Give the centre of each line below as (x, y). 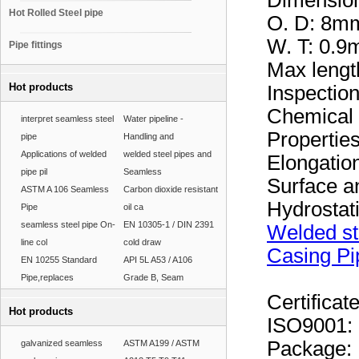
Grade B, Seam (153, 277)
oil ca (133, 207)
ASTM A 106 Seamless (65, 189)
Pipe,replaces (47, 277)
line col (34, 242)
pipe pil (34, 171)
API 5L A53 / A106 (158, 260)
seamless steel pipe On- (68, 224)
